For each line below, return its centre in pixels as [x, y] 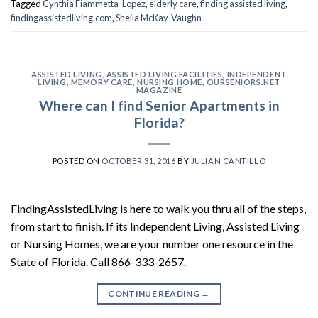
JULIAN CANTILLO [228, 161]
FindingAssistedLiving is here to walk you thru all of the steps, [158, 209]
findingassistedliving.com [61, 17]
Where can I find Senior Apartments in [159, 106]
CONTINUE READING [155, 294]
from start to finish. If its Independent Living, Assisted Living [155, 226]
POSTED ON [77, 161]
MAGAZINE [159, 89]
